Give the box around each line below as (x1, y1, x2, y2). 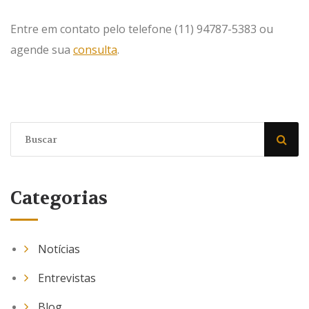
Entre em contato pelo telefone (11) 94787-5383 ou (10, 21, 273, 37)
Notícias (38, 241, 80, 257)
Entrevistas (38, 270, 96, 286)
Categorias (10, 187, 108, 210)
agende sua (10, 42, 73, 57)
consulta (73, 42, 117, 57)
